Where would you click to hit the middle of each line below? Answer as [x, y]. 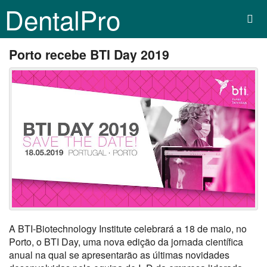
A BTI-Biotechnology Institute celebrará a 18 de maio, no [128, 228]
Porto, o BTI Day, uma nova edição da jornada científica [126, 241]
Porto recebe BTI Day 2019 [89, 55]
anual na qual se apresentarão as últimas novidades [119, 254]
